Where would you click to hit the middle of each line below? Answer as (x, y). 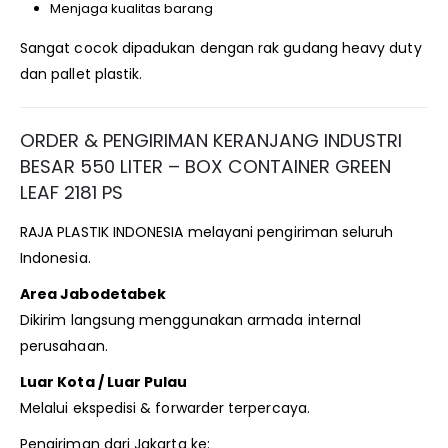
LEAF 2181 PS (71, 193)
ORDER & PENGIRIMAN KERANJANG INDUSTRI (211, 141)
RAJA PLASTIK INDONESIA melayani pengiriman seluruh (207, 232)
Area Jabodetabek (93, 294)
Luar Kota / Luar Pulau (104, 382)
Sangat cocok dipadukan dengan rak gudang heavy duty (221, 47)
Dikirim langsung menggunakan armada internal (191, 320)
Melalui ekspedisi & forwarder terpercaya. (165, 408)
